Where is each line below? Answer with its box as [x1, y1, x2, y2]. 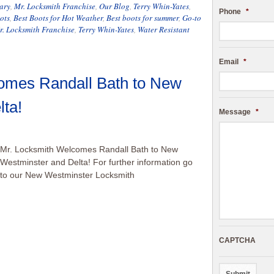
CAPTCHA [219, 235, 256, 245]
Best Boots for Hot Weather [13, 12, 103, 23]
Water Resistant [138, 24, 190, 35]
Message [219, 107, 251, 116]
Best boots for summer [106, 12, 179, 23]
